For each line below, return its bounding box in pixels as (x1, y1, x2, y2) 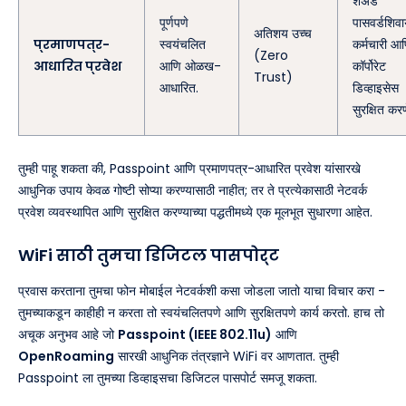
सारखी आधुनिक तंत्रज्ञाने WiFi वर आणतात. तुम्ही (114, 346, 339, 365)
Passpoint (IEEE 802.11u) (118, 324, 272, 343)
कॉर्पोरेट (353, 56, 386, 75)
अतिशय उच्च (254, 24, 312, 43)
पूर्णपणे (159, 13, 188, 32)
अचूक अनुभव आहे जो (18, 324, 118, 343)
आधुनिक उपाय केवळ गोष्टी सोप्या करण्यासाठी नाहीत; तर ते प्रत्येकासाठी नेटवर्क (18, 180, 367, 199)
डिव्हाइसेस (353, 78, 399, 97)
